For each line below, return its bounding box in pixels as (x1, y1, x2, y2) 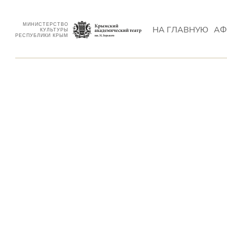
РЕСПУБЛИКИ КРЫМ (15, 32, 68, 39)
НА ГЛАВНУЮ (153, 24, 209, 35)
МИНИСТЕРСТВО (23, 21, 68, 27)
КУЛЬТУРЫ (40, 27, 68, 33)
